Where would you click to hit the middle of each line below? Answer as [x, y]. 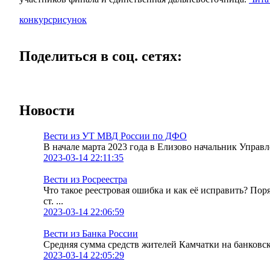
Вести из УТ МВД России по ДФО [115, 136]
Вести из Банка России [91, 234]
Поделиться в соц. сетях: [101, 56]
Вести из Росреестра [85, 180]
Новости [47, 111]
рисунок [70, 19]
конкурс [36, 19]
